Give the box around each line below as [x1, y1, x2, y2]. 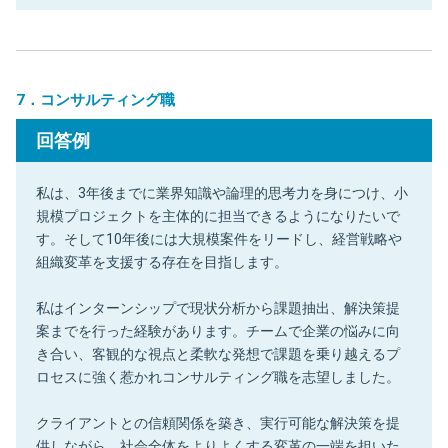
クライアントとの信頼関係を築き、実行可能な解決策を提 [36, 414, 400, 431]
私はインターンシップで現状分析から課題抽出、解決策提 [36, 299, 400, 316]
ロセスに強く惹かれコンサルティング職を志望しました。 [36, 368, 400, 385]
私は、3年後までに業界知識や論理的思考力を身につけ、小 [36, 184, 408, 201]
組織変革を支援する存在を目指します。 [36, 253, 288, 270]
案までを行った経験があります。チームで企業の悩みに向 [36, 322, 400, 339]
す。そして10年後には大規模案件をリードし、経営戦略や [36, 230, 402, 247]
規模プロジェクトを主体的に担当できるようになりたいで [36, 207, 400, 224]
